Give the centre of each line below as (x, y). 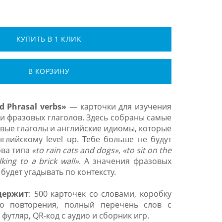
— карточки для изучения (119, 107)
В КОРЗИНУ (49, 71)
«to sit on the (147, 150)
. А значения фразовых (125, 161)
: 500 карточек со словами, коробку (100, 194)
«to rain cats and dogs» (75, 150)
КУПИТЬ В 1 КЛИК (49, 39)
